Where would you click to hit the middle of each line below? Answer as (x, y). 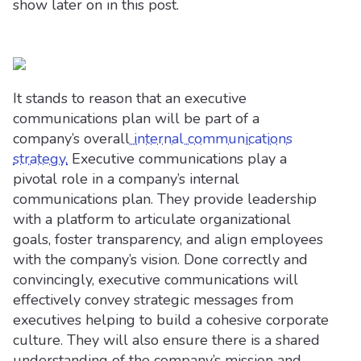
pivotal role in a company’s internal (126, 179)
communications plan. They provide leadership (165, 199)
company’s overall (71, 139)
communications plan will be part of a (136, 118)
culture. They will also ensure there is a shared (166, 340)
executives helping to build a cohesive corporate (171, 320)
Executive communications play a (177, 159)
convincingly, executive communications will (156, 280)
